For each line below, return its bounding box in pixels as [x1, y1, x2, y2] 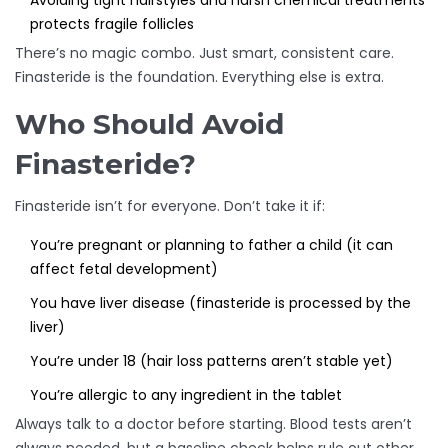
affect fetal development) [30, 259, 218, 280]
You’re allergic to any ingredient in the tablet [30, 385, 342, 406]
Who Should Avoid [15, 107, 284, 142]
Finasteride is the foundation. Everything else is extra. [15, 67, 384, 88]
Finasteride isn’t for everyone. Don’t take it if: [15, 196, 325, 217]
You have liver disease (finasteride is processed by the [30, 293, 411, 314]
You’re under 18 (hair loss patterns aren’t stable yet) [30, 351, 393, 372]
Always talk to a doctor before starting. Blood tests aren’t [15, 414, 412, 435]
